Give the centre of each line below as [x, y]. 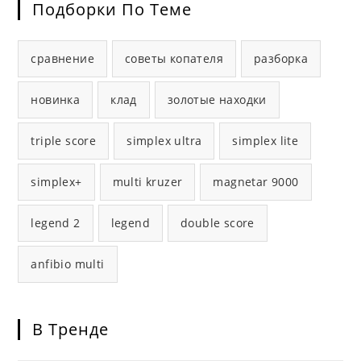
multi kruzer [147, 182]
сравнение [63, 59]
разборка [281, 59]
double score [218, 223]
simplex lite [266, 141]
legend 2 [56, 223]
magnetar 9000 [256, 182]
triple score [64, 141]
